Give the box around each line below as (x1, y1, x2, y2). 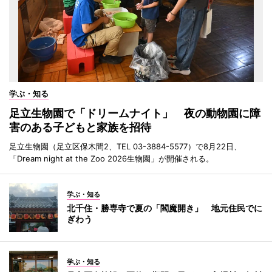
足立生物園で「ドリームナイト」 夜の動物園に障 (9, 106, 260, 120)
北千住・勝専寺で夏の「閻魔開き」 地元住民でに (67, 202, 262, 213)
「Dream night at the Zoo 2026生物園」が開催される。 (9, 153, 214, 163)
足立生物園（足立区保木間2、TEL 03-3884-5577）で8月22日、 (9, 141, 242, 151)
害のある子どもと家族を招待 (9, 120, 151, 134)
